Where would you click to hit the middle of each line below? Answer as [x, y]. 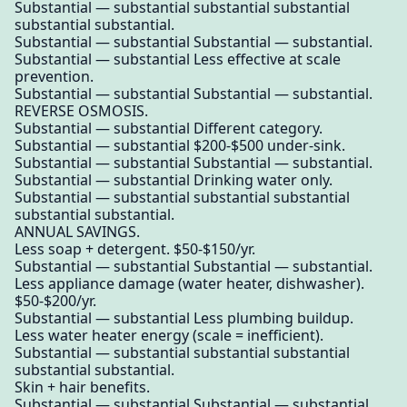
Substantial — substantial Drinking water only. [174, 180]
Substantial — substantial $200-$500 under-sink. [180, 146]
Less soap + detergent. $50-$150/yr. [135, 249]
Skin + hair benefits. [82, 387]
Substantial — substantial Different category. [169, 129]
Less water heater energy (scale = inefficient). [169, 336]
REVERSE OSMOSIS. [81, 111]
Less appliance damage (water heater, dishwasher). [189, 284]
